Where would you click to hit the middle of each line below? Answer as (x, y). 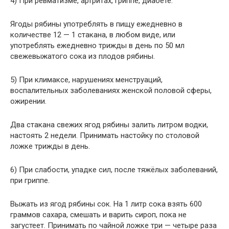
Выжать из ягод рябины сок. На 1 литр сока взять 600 (106, 204)
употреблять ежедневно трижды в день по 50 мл (97, 45)
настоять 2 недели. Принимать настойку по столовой (105, 135)
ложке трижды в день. (50, 146)
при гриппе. (30, 180)
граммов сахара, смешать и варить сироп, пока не (98, 215)
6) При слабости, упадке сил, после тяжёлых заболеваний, (114, 170)
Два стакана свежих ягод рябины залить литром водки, (109, 125)
